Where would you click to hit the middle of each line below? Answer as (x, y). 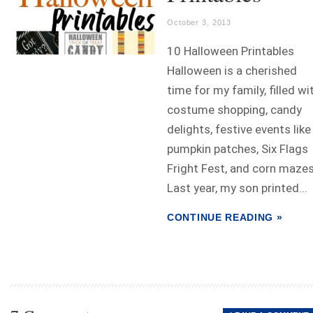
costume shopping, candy (234, 110)
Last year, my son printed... (237, 188)
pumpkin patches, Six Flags (238, 149)
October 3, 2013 (199, 23)
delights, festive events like (239, 130)
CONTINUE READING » (225, 218)
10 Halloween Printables (231, 51)
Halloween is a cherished (232, 71)
